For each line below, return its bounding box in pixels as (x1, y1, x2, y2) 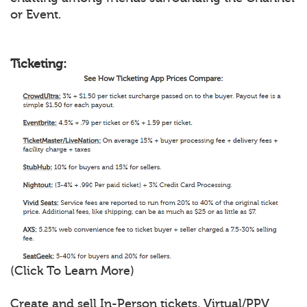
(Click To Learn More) (10, 264, 134, 278)
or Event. (10, 7, 61, 21)
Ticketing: (10, 56, 66, 71)
